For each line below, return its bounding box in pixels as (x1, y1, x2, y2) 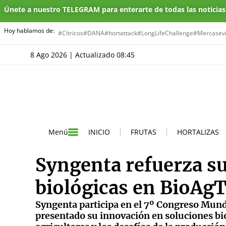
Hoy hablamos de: (4, 26, 54, 35)
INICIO (88, 127, 110, 137)
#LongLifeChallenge (137, 29, 193, 37)
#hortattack (104, 29, 137, 37)
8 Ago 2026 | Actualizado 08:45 (34, 50, 135, 60)
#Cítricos (58, 29, 83, 37)
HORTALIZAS (177, 127, 219, 137)
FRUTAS (131, 127, 156, 137)
